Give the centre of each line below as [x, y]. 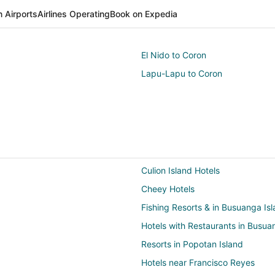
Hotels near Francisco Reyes [198, 263]
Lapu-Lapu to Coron [182, 74]
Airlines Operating [74, 14]
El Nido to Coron [174, 55]
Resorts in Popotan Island [192, 244]
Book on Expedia [144, 14]
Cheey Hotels [168, 189]
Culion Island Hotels [180, 171]
